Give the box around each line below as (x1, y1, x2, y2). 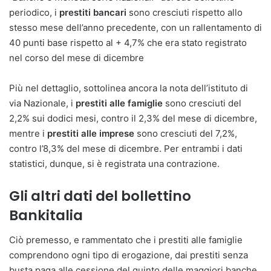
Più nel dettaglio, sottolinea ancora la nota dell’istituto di (9, 82, 248, 94)
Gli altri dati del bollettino (9, 186, 191, 206)
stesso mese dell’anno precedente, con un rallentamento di (9, 22, 262, 34)
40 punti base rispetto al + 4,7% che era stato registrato (9, 37, 247, 49)
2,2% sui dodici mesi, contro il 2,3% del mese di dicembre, (9, 113, 257, 125)
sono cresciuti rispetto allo (126, 7, 243, 19)
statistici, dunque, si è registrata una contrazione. (9, 158, 220, 170)
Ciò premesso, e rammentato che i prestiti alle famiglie (9, 233, 243, 246)
